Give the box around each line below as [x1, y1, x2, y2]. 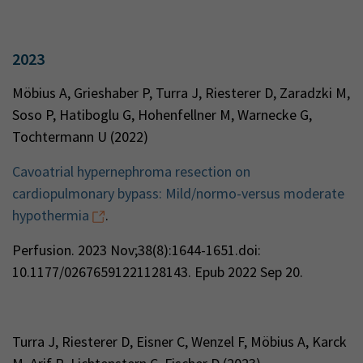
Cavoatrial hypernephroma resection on [12, 162, 250, 181]
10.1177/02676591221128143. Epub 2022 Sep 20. [12, 263, 306, 281]
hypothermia [12, 206, 89, 224]
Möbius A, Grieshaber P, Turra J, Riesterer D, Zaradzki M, [12, 83, 350, 102]
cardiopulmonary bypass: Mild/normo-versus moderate [12, 184, 344, 203]
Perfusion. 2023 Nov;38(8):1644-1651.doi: [12, 241, 261, 259]
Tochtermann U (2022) [12, 127, 148, 146]
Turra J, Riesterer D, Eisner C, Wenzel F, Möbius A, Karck [12, 332, 347, 351]
